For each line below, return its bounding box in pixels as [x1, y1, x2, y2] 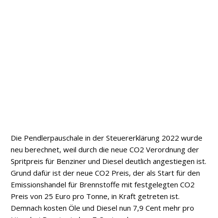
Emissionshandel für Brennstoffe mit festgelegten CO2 [11, 180, 195, 190]
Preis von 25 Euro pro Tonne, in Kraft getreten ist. [11, 191, 180, 201]
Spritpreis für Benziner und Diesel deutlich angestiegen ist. [11, 156, 207, 166]
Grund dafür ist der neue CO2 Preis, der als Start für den [11, 168, 200, 178]
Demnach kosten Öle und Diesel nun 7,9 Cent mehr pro [11, 203, 195, 213]
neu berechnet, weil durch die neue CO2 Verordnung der [11, 145, 200, 155]
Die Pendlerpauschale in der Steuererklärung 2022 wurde [11, 133, 203, 143]
